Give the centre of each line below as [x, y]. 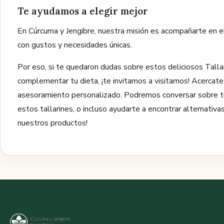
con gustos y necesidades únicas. [75, 45]
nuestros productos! [52, 123]
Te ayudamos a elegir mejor [83, 11]
